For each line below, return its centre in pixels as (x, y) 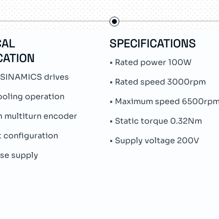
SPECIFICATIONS (153, 43)
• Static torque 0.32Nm (156, 121)
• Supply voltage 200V (154, 141)
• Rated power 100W (151, 62)
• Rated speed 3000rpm (158, 82)
